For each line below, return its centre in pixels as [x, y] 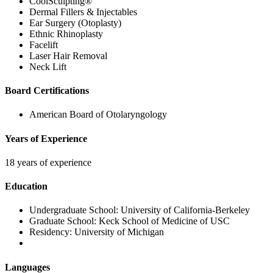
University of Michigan [119, 232]
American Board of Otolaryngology [98, 115]
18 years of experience [48, 162]
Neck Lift [48, 66]
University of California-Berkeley [185, 210]
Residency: [52, 232]
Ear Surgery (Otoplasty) [75, 23]
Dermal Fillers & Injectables [83, 12]
